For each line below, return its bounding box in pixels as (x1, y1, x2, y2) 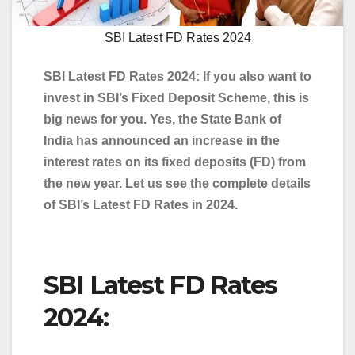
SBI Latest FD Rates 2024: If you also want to (44, 69, 311, 83)
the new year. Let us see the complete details (44, 176, 311, 190)
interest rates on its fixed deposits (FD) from (44, 155, 306, 169)
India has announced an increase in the (44, 133, 280, 147)
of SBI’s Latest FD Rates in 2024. (44, 197, 238, 212)
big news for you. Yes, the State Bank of (44, 112, 281, 126)
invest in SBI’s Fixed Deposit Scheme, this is (44, 90, 309, 105)
